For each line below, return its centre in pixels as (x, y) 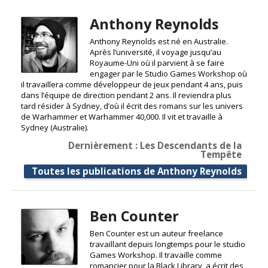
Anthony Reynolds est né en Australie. (159, 41)
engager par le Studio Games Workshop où (168, 73)
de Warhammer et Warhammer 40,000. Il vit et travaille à (122, 116)
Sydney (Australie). (55, 127)
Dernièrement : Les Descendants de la (155, 145)
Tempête (221, 154)
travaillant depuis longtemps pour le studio (167, 244)
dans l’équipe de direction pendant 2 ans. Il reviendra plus (126, 95)
